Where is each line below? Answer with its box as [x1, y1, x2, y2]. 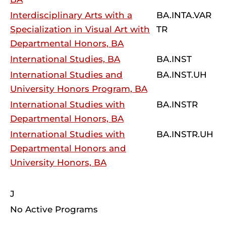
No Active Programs [10, 204, 98, 214]
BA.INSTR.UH [156, 129, 213, 139]
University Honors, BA [10, 157, 106, 167]
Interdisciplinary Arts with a [10, 10, 132, 20]
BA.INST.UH [156, 70, 207, 80]
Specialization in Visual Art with [10, 24, 150, 34]
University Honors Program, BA [10, 84, 147, 94]
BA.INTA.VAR [156, 10, 211, 20]
